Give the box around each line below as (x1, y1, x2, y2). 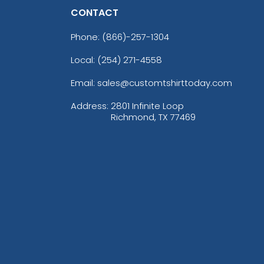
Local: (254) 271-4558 (70, 53, 162, 66)
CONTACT (70, 5, 118, 19)
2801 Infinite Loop (110, 99, 184, 112)
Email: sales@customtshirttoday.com (70, 76, 232, 89)
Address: (70, 99, 111, 112)
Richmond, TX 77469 (110, 110, 196, 123)
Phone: (70, 30, 102, 43)
